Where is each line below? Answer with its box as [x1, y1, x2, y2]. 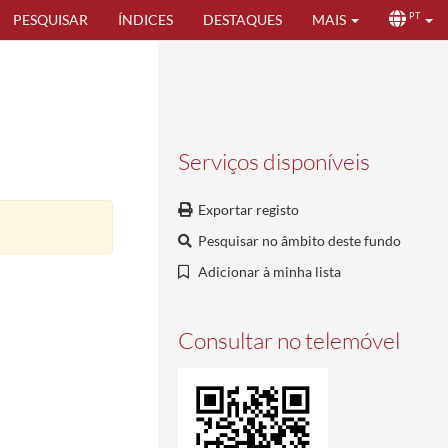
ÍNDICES [118, 11, 173, 28]
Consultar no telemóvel [178, 326, 400, 354]
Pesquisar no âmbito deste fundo [198, 232, 401, 249]
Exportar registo [198, 201, 299, 218]
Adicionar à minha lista [198, 263, 341, 280]
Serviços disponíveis [178, 147, 370, 175]
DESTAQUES [203, 11, 282, 28]
